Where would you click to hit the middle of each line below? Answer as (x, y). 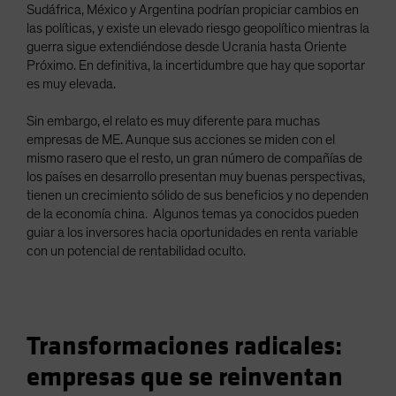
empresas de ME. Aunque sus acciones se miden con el (181, 140)
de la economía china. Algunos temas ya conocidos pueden (193, 214)
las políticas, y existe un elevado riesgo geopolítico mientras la (198, 28)
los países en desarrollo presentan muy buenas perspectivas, (196, 177)
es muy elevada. (71, 84)
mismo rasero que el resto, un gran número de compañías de (194, 158)
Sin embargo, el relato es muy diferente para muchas (173, 121)
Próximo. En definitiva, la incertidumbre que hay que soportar (196, 65)
